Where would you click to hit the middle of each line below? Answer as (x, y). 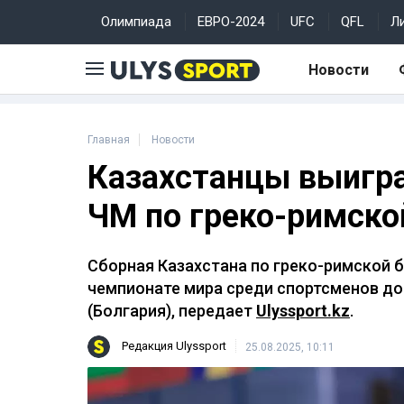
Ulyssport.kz (303, 311)
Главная (109, 140)
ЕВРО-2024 (231, 22)
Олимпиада (136, 22)
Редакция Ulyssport (174, 346)
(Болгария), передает (172, 311)
